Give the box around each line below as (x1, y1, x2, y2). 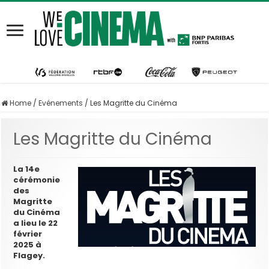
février (13, 228, 43, 240)
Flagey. (13, 249, 46, 261)
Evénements (38, 97, 83, 108)
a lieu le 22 (13, 217, 58, 229)
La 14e (13, 163, 40, 175)
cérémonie (13, 174, 61, 186)
